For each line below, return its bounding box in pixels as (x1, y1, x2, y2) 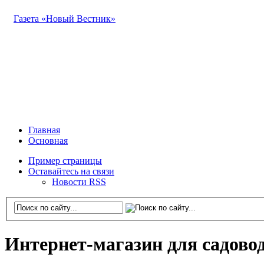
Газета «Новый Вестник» (14, 14, 115, 24)
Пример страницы (28, 156, 102, 166)
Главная (28, 125, 60, 135)
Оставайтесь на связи (28, 166, 114, 176)
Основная (28, 136, 68, 146)
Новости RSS (52, 177, 106, 187)
